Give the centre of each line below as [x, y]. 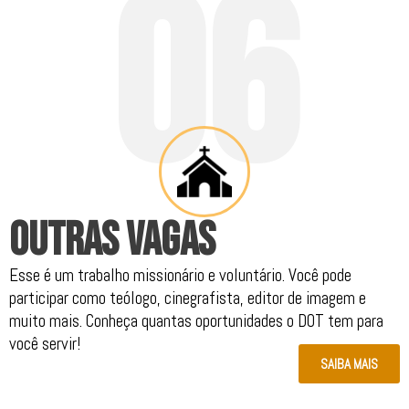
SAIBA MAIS [349, 364]
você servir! [45, 344]
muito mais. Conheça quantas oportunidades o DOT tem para [196, 321]
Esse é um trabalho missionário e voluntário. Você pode [180, 276]
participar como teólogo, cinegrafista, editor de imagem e [188, 299]
